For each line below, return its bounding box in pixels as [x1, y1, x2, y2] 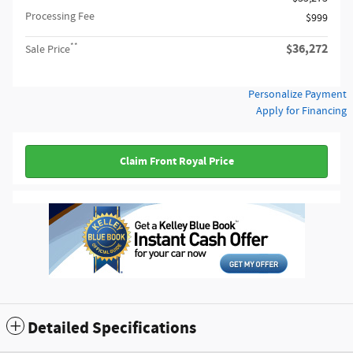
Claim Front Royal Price [119, 154, 234, 169]
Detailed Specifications [28, 317, 196, 340]
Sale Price [25, 43, 70, 57]
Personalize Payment [248, 87, 347, 102]
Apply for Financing [256, 104, 347, 118]
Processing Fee [25, 9, 95, 24]
